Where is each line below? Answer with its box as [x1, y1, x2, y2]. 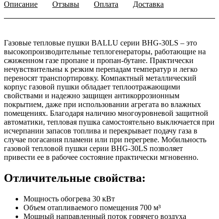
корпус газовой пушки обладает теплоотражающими [4, 83, 180, 91]
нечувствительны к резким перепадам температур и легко [4, 65, 197, 74]
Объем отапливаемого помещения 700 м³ [23, 203, 161, 212]
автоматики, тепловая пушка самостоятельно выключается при [4, 118, 215, 127]
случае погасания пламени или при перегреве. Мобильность [4, 135, 206, 144]
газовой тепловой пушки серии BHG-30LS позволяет [4, 144, 183, 153]
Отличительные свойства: [4, 172, 146, 185]
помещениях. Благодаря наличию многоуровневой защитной [4, 109, 208, 118]
